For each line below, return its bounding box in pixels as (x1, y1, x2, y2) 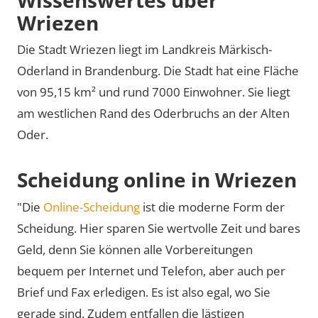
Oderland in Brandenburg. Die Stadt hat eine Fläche (17, 62, 299, 79)
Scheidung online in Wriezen (17, 166, 297, 193)
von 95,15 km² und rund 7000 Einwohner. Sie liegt (17, 84, 290, 100)
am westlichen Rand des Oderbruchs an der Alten (17, 105, 290, 121)
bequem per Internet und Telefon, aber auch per (17, 262, 285, 279)
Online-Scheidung (43, 198, 140, 215)
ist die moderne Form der (140, 198, 285, 215)
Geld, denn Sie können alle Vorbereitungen (17, 241, 253, 258)
